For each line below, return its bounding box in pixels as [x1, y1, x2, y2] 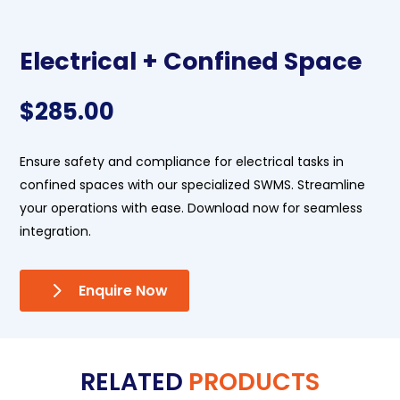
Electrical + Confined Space [20, 45, 362, 79]
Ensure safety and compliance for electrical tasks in [20, 153, 345, 171]
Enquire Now [79, 280, 169, 302]
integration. [20, 222, 92, 241]
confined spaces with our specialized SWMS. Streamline [20, 176, 366, 195]
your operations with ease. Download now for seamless [20, 199, 363, 218]
